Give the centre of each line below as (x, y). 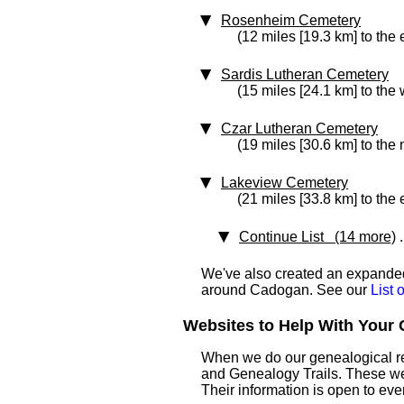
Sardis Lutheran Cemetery (305, 74)
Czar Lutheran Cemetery (299, 129)
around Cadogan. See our (286, 290)
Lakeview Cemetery (285, 183)
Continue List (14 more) (317, 237)
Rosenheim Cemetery (291, 20)
